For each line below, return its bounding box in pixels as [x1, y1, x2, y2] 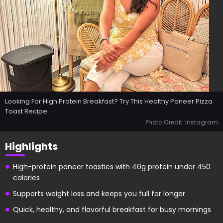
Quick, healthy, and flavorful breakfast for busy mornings [13, 205, 211, 215]
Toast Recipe [5, 107, 47, 116]
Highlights [5, 139, 58, 153]
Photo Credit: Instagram [145, 118, 218, 126]
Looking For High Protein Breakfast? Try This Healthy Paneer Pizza [5, 97, 213, 106]
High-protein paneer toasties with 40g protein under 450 [13, 162, 211, 172]
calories [13, 173, 40, 183]
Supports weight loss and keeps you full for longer [13, 189, 185, 199]
